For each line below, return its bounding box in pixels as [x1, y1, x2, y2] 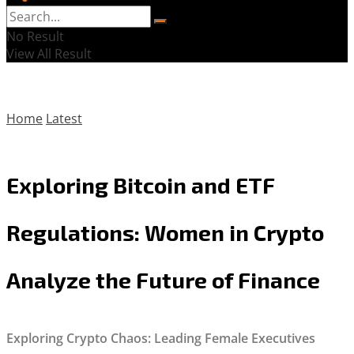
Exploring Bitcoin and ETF [6, 171, 275, 198]
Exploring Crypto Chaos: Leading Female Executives [6, 330, 315, 347]
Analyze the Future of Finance [6, 265, 320, 293]
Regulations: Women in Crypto [6, 218, 324, 246]
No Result [6, 28, 64, 45]
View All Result [6, 45, 92, 62]
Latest [46, 110, 82, 127]
